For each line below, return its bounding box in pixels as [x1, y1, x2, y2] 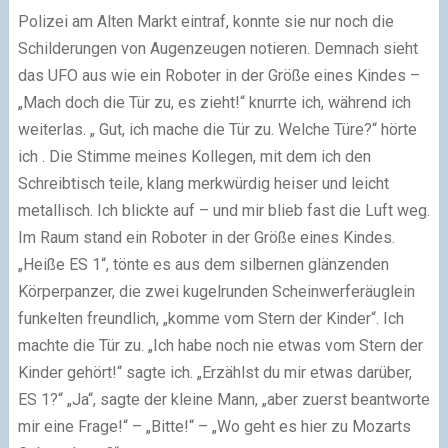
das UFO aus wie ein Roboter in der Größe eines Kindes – [17, 65, 420, 85]
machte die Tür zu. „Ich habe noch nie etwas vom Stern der [17, 335, 423, 355]
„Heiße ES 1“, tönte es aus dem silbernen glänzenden [17, 254, 389, 274]
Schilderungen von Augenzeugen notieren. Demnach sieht [17, 38, 418, 58]
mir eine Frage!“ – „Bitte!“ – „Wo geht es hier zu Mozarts [17, 416, 411, 436]
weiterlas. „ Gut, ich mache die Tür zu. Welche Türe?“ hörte [17, 119, 417, 139]
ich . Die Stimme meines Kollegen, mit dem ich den [17, 146, 371, 166]
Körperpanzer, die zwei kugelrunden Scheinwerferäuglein [17, 281, 415, 301]
